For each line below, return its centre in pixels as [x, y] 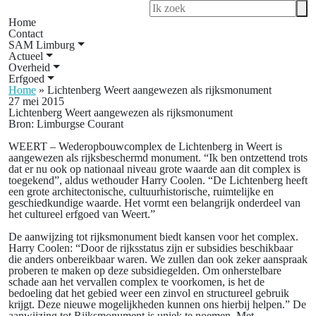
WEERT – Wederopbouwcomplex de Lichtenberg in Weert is [145, 146]
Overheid [29, 67]
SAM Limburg [42, 45]
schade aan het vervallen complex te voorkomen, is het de [136, 282]
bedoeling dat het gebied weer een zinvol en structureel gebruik [149, 293]
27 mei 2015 [36, 101]
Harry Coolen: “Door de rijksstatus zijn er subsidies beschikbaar [151, 248]
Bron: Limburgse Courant [66, 124]
